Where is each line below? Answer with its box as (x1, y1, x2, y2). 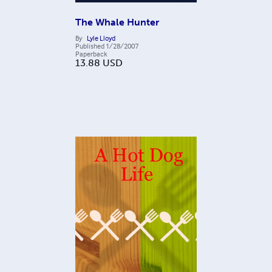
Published (75, 41, 104, 51)
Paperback (75, 49, 107, 59)
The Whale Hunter (75, 16, 159, 29)
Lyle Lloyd (87, 33, 115, 43)
